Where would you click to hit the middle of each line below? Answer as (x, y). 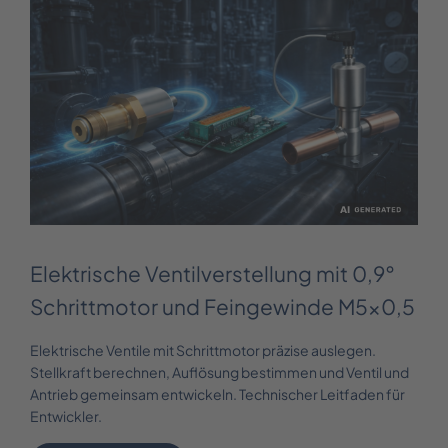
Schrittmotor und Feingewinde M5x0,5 (222, 306)
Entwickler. (66, 415)
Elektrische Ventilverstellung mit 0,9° (212, 273)
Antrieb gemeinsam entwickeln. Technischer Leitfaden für (217, 393)
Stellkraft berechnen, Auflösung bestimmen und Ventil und (219, 371)
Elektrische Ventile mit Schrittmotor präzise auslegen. (203, 349)
